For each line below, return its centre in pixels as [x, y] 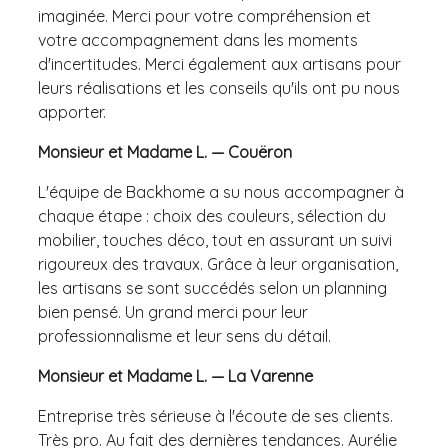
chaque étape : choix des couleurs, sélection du [212, 215]
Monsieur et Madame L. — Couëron [165, 151]
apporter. [72, 111]
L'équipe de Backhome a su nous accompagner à [221, 191]
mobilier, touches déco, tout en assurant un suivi [215, 239]
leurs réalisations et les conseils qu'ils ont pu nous [219, 87]
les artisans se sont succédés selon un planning [212, 287]
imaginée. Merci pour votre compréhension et [204, 15]
